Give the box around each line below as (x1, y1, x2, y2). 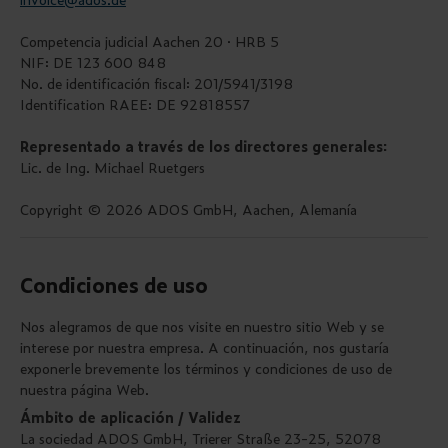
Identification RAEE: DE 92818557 (20, 94, 250, 114)
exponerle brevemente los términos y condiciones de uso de (20, 358, 392, 378)
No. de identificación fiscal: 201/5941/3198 (20, 73, 293, 93)
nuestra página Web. (20, 379, 149, 399)
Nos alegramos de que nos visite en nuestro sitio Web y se (20, 316, 384, 336)
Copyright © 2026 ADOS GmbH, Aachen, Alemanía (20, 199, 357, 219)
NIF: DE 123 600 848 (20, 52, 166, 72)
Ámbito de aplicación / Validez (20, 407, 241, 427)
